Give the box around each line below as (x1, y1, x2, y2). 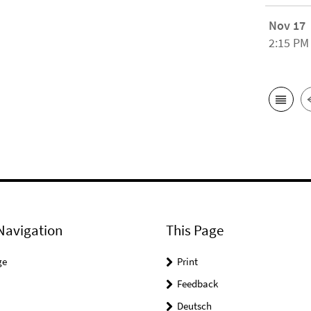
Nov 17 (269, 17, 306, 34)
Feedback (177, 277, 218, 291)
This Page (166, 221, 224, 240)
